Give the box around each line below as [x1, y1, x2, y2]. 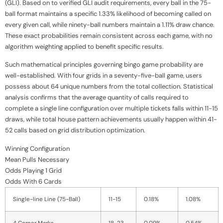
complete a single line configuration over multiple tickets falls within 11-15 [5, 104, 218, 113]
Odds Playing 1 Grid [5, 166, 62, 175]
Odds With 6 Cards [5, 177, 62, 186]
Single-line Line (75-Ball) [13, 195, 80, 203]
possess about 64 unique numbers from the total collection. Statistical [5, 82, 213, 91]
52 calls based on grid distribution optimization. [5, 126, 145, 135]
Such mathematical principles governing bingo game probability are [5, 60, 203, 69]
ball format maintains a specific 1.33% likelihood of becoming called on [5, 9, 211, 18]
